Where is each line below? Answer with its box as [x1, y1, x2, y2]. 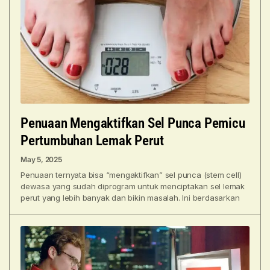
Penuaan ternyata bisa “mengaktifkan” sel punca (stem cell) [20, 170, 242, 180]
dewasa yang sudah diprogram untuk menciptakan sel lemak [20, 181, 245, 192]
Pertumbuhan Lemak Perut [20, 133, 164, 149]
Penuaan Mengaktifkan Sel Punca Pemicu [20, 115, 245, 132]
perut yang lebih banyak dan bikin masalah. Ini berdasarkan [20, 193, 240, 203]
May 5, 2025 [20, 155, 62, 165]
